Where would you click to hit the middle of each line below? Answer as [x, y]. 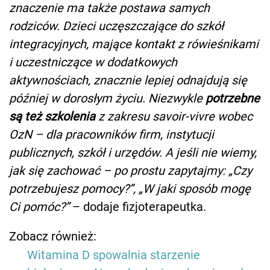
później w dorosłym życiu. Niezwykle [107, 98]
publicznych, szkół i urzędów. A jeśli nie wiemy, [133, 152]
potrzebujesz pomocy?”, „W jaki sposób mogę [130, 188]
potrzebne [233, 98]
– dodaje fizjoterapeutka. [139, 206]
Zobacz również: [53, 236]
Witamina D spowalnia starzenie [114, 255]
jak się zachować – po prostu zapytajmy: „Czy [130, 170]
